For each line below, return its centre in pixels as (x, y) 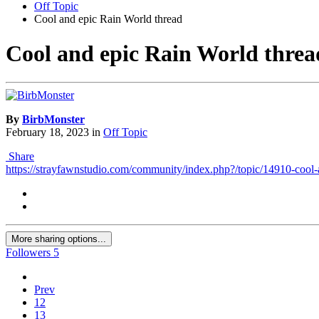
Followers (28, 253)
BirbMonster (53, 120)
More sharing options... (59, 239)
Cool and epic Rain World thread (108, 19)
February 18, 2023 (47, 132)
